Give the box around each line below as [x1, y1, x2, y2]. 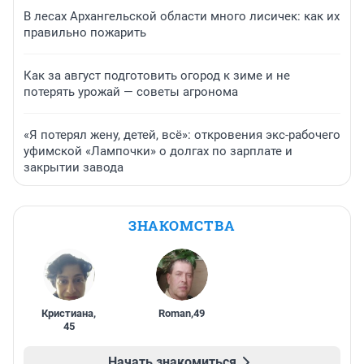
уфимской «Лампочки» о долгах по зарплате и [24, 143, 292, 158]
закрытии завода [24, 159, 123, 175]
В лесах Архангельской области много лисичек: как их [24, 8, 340, 24]
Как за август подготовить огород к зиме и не [24, 67, 290, 83]
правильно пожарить [24, 24, 146, 40]
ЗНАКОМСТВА [128, 215, 236, 235]
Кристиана [41, 306, 94, 319]
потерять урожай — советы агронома [24, 84, 238, 99]
